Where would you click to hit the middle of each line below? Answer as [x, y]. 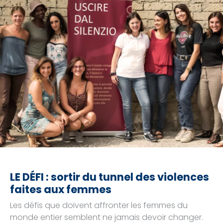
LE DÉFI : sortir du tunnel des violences [110, 177]
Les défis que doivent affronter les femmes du [99, 205]
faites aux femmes [61, 189]
